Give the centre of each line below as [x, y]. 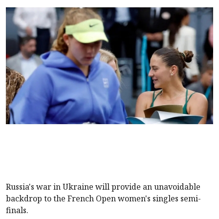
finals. [17, 210]
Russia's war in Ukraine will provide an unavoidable [103, 186]
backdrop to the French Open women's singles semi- [103, 198]
